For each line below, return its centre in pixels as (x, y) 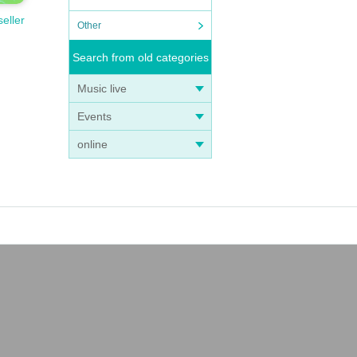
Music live (102, 88)
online (92, 144)
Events (94, 116)
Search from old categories (140, 57)
